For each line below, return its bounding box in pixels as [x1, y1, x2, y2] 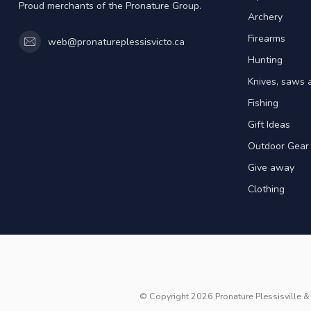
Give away [248, 161, 294, 175]
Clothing [248, 183, 285, 196]
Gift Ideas [248, 118, 290, 132]
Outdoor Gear [248, 140, 309, 153]
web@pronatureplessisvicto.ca [48, 35, 185, 49]
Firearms [248, 32, 285, 46]
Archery [248, 10, 283, 24]
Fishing [248, 96, 278, 110]
